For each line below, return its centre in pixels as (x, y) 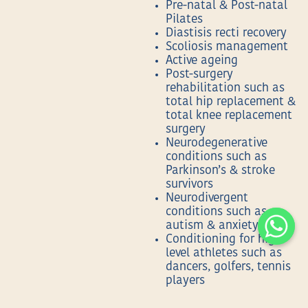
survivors (190, 185)
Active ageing (202, 61)
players (186, 281)
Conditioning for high (224, 240)
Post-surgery (200, 75)
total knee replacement (229, 116)
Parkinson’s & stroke (221, 171)
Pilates (185, 20)
